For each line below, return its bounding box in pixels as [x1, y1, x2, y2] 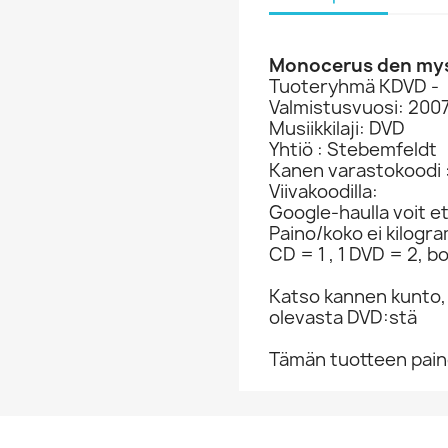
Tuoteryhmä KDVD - [269, 74, 439, 99]
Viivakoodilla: [269, 179, 378, 204]
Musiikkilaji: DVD [269, 116, 405, 141]
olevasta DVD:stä [269, 305, 417, 330]
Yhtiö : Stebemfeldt [269, 137, 437, 162]
